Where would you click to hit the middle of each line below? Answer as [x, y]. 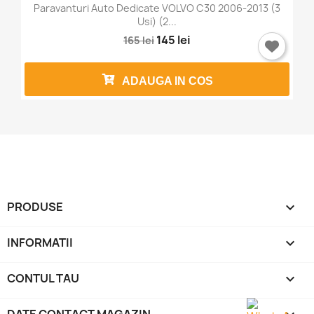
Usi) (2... [157, 21]
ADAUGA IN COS [168, 81]
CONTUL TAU [43, 278]
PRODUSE [35, 207]
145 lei [173, 40]
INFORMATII [40, 243]
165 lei [139, 40]
